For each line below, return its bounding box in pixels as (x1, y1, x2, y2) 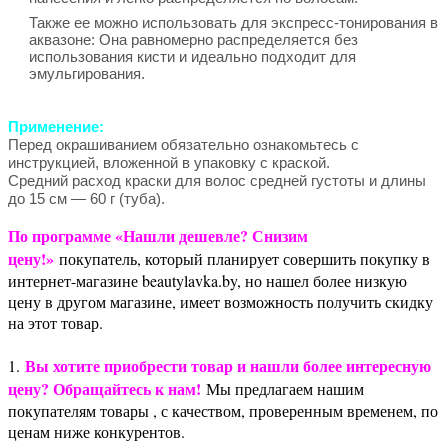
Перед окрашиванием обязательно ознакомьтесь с (8, 135, 359, 153)
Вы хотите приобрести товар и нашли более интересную (25, 353, 431, 377)
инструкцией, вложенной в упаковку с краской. (8, 153, 330, 171)
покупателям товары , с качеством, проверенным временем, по (8, 399, 438, 421)
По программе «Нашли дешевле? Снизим (8, 223, 308, 247)
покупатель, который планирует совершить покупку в (54, 247, 430, 269)
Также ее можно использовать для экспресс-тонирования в (29, 13, 438, 31)
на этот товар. (8, 311, 103, 333)
